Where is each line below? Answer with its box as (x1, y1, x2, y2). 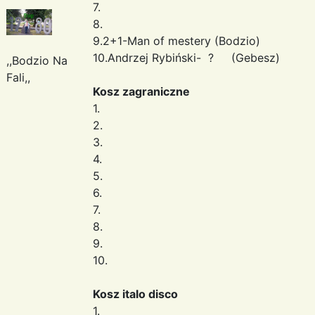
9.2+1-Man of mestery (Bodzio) (93, 33, 260, 48)
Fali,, (6, 70, 30, 84)
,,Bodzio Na (6, 53, 67, 67)
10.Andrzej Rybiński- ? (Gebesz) (93, 50, 280, 65)
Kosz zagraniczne (93, 84, 190, 98)
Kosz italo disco (93, 286, 178, 301)
